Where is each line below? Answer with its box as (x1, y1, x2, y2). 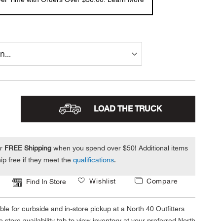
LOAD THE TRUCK (94, 104, 162, 113)
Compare (147, 177, 178, 185)
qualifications (73, 156, 114, 164)
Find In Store (26, 178, 67, 185)
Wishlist (89, 177, 116, 185)
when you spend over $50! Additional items (53, 144, 188, 152)
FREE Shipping (4, 144, 53, 152)
